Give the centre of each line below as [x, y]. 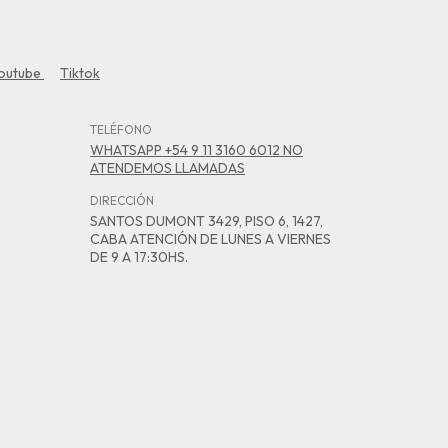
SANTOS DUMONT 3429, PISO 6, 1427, [206, 220]
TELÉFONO [121, 129]
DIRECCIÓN [122, 200]
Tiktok [80, 72]
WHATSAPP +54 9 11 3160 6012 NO [196, 149]
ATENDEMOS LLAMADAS [167, 167]
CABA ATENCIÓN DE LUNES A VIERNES [210, 238]
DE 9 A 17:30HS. [139, 256]
